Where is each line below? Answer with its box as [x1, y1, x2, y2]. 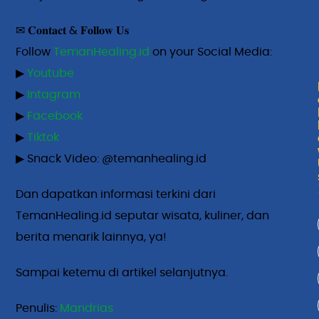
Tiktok [27, 131, 60, 143]
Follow [16, 46, 54, 58]
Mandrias [60, 302, 114, 314]
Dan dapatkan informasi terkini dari [16, 188, 216, 200]
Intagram [27, 88, 81, 100]
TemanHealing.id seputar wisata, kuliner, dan [16, 209, 270, 221]
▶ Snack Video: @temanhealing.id [16, 152, 207, 164]
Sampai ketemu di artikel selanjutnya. [16, 266, 229, 278]
